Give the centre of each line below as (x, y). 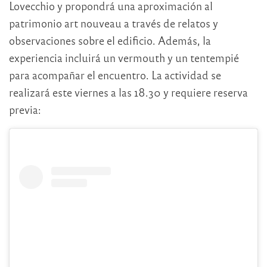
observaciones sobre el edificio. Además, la (110, 40)
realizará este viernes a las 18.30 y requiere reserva (128, 92)
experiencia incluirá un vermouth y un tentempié (124, 57)
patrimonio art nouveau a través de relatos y (114, 23)
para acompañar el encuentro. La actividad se (115, 74)
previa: (25, 109)
